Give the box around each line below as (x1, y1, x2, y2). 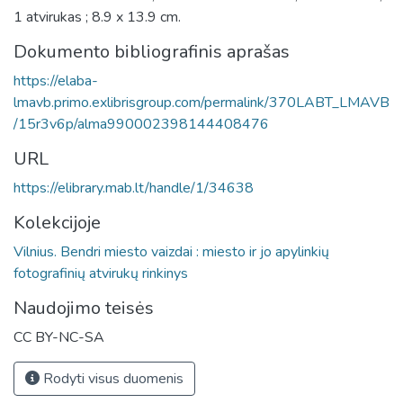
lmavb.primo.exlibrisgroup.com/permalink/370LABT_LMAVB (13, 93, 390, 112)
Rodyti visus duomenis (40, 369, 184, 389)
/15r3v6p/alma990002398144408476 (13, 114, 269, 134)
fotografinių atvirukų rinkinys (13, 264, 188, 283)
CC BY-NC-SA (13, 327, 104, 347)
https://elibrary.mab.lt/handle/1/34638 (13, 178, 254, 198)
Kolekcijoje (13, 210, 101, 235)
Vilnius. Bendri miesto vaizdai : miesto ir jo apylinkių (13, 242, 329, 262)
